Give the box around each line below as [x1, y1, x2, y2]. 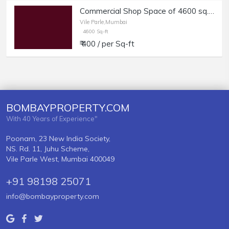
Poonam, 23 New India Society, [6, 134, 110, 144]
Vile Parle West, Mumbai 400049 [6, 154, 114, 164]
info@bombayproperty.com [6, 192, 99, 201]
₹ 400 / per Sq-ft [80, 39, 134, 49]
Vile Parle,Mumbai [80, 18, 127, 26]
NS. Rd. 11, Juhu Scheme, [6, 144, 89, 154]
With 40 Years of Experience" [6, 114, 98, 123]
